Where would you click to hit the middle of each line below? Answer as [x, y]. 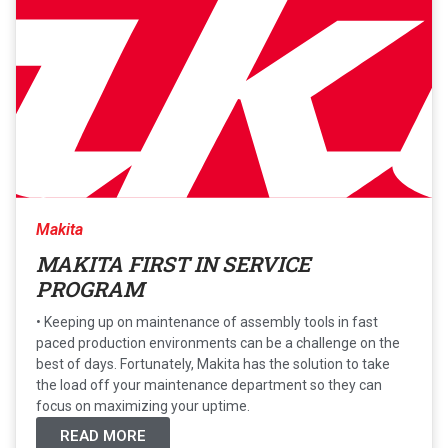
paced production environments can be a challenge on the [218, 342]
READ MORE [103, 435]
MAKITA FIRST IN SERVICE [173, 263]
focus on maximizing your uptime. [143, 405]
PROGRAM [90, 288]
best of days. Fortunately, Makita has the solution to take [213, 363]
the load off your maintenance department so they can [209, 384]
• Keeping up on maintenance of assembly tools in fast [207, 321]
